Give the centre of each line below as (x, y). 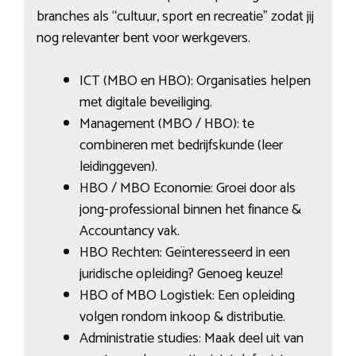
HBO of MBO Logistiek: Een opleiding (187, 296)
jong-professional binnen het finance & (190, 210)
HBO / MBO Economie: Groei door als (187, 189)
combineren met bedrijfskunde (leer (181, 146)
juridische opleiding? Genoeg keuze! (181, 275)
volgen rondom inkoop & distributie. (182, 317)
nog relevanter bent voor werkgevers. (143, 39)
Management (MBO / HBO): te (166, 124)
